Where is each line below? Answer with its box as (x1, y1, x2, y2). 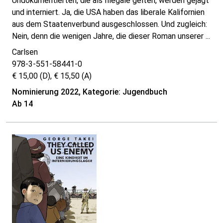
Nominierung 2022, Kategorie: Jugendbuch (12, 87, 167, 97)
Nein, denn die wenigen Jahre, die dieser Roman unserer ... (12, 31, 210, 41)
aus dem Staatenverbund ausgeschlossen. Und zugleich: (12, 19, 207, 29)
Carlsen (12, 47, 38, 57)
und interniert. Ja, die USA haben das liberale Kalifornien (12, 7, 205, 17)
